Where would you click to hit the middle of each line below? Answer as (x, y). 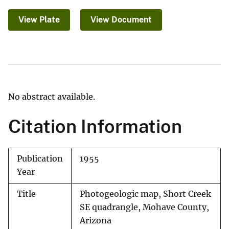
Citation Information (95, 127)
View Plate (39, 20)
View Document (121, 20)
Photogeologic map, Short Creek (145, 194)
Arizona (96, 221)
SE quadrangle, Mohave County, (144, 208)
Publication (40, 159)
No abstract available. (52, 97)
